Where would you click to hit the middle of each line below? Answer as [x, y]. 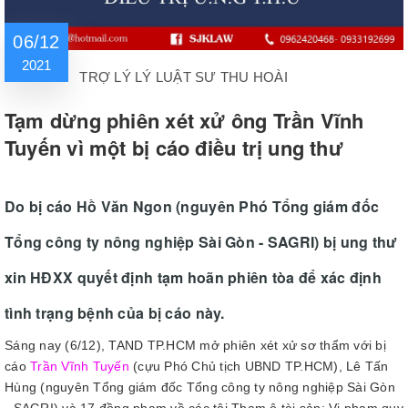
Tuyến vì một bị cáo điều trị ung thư [174, 148]
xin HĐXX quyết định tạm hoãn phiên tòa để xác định [193, 277]
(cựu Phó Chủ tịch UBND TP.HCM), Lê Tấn [259, 366]
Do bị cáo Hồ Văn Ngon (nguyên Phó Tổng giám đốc [192, 206]
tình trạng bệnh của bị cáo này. [115, 313]
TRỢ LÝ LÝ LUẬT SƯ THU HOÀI [184, 77]
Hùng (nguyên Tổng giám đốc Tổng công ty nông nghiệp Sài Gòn [200, 387]
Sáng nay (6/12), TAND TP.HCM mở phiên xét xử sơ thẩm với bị [195, 345]
